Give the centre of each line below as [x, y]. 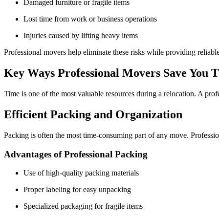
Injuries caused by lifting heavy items [82, 36]
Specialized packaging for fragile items [85, 206]
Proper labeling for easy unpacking [79, 190]
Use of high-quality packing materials [84, 173]
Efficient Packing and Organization [93, 115]
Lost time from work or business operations [93, 19]
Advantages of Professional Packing [76, 154]
